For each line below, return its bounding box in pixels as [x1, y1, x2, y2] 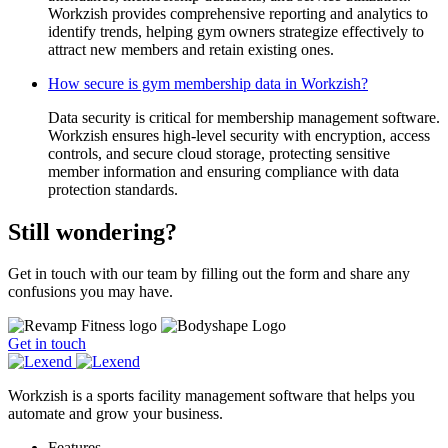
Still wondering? [8, 218, 177, 245]
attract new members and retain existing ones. [48, 40, 334, 58]
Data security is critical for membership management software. [48, 108, 440, 126]
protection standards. [48, 180, 178, 198]
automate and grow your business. [8, 405, 223, 423]
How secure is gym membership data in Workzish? [48, 74, 368, 92]
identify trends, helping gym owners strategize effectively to [48, 22, 424, 40]
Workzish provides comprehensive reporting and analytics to [48, 4, 428, 22]
